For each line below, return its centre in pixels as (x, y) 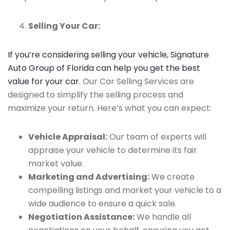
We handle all (163, 217)
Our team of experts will (157, 137)
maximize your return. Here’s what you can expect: (110, 108)
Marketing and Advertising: (89, 177)
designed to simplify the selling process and (95, 95)
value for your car (43, 81)
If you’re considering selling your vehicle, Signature (108, 55)
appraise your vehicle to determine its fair (113, 150)
